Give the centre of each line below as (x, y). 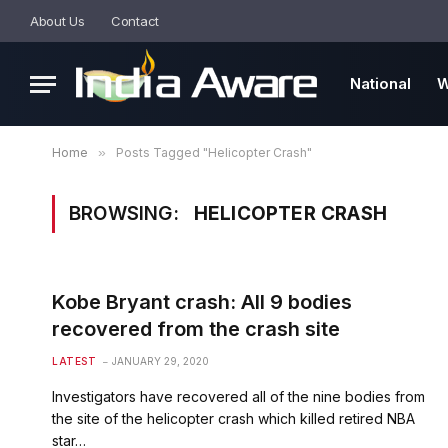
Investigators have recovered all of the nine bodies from (238, 396)
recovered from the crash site (196, 329)
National (380, 83)
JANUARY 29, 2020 (160, 361)
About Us (57, 20)
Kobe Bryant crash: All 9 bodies (202, 302)
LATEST (74, 361)
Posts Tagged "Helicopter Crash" (214, 152)
